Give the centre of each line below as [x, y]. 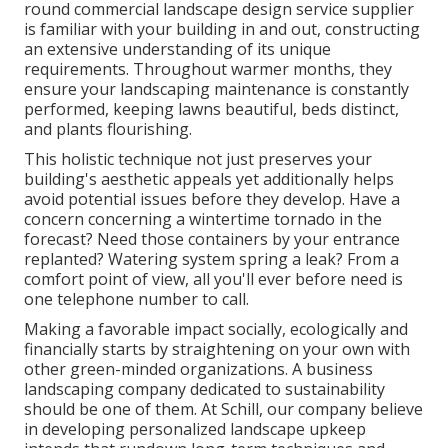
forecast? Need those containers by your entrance [212, 238]
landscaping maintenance [215, 88]
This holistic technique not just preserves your [198, 158]
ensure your [72, 88]
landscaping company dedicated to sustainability [204, 388]
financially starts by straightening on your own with [217, 348]
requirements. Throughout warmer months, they [208, 68]
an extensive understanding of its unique [177, 48]
